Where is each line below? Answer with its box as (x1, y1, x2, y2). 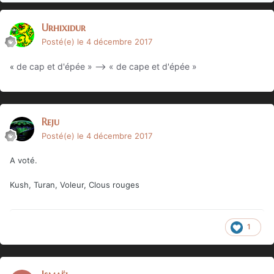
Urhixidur (42, 21, 86, 34)
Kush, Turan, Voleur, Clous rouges (10, 179, 139, 190)
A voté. (10, 155, 37, 165)
